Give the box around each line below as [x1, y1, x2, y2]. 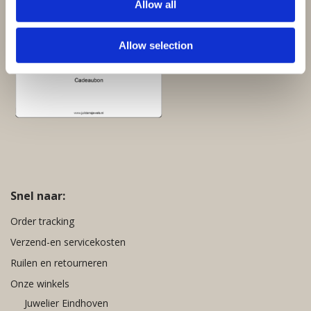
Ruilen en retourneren [10, 255, 108, 269]
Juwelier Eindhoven [24, 296, 108, 310]
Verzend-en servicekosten [10, 235, 126, 249]
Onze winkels [10, 276, 69, 290]
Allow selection [118, 39, 193, 51]
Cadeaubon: [10, 5, 64, 19]
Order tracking [10, 214, 74, 228]
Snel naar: [10, 187, 65, 203]
